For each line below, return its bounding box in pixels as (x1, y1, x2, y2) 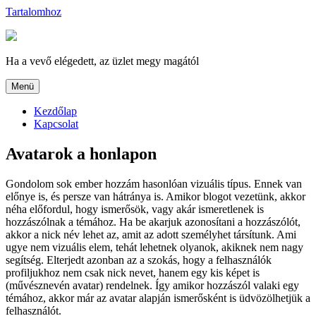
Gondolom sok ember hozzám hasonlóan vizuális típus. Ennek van (6, 177, 302, 190)
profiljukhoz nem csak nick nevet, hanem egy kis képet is (6, 266, 260, 279)
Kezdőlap (34, 105, 77, 117)
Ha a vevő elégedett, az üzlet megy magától (6, 55, 199, 67)
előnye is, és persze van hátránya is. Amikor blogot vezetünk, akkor (6, 190, 305, 202)
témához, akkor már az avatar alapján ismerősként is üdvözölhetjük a (6, 291, 310, 304)
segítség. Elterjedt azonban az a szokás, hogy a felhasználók (6, 253, 272, 266)
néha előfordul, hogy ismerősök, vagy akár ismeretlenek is (6, 202, 264, 215)
